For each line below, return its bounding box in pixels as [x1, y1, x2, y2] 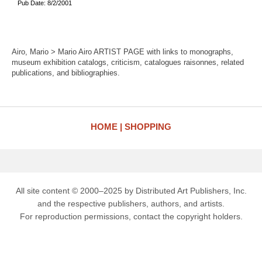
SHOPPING [125, 122, 171, 132]
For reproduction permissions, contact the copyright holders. [19, 212, 243, 221]
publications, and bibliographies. [12, 68, 120, 77]
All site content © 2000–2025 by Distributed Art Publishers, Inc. [15, 186, 247, 195]
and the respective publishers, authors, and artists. [37, 199, 225, 208]
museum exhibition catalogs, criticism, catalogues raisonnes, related [12, 58, 244, 67]
